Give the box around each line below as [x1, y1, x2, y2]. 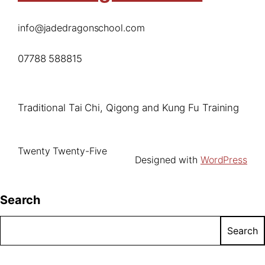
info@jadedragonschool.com [18, 21, 145, 34]
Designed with [135, 153, 201, 166]
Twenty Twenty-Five [18, 144, 108, 157]
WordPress [200, 153, 247, 166]
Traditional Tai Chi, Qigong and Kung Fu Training [18, 101, 240, 114]
